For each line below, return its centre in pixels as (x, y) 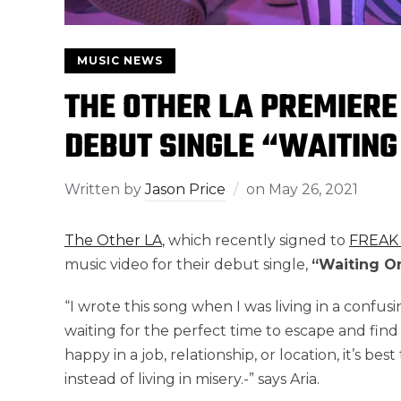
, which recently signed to (256, 240)
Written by (105, 189)
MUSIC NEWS (120, 60)
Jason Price (185, 189)
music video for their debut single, (188, 264)
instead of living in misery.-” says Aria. (192, 379)
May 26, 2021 (313, 189)
